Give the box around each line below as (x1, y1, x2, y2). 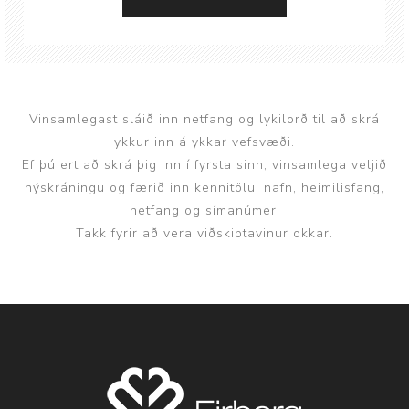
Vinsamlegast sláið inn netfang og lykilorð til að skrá (29, 110, 380, 128)
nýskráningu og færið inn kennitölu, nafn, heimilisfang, (25, 179, 384, 196)
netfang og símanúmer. (129, 202, 280, 219)
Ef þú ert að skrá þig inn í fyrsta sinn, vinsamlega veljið (22, 156, 387, 173)
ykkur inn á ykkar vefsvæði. (114, 133, 295, 151)
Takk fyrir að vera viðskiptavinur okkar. (76, 225, 333, 242)
